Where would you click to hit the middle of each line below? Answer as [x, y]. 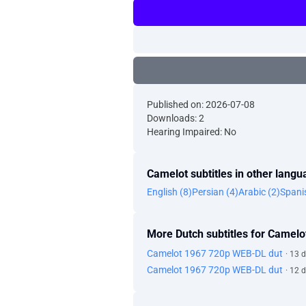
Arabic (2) [259, 192]
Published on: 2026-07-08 [201, 105]
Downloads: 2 [176, 118]
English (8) [169, 192]
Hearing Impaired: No [192, 132]
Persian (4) [215, 192]
